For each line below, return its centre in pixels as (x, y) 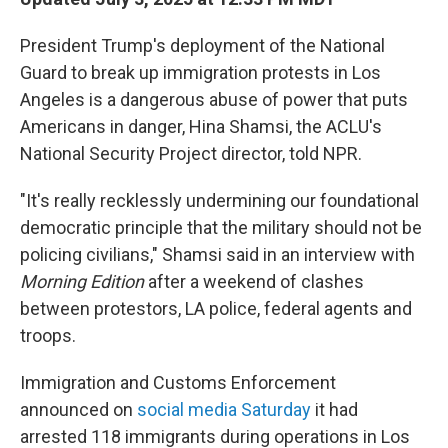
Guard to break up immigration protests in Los (200, 72)
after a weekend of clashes (256, 281)
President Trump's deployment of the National (202, 45)
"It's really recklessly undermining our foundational (219, 200)
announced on (78, 409)
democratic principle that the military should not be (221, 227)
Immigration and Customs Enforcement (178, 382)
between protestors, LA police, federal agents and (216, 308)
